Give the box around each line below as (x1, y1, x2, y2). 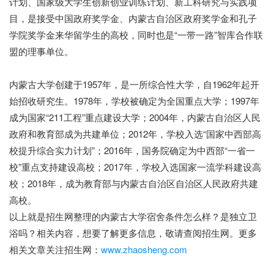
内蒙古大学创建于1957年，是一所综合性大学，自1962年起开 (9, 78, 259, 91)
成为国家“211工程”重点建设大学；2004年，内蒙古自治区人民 (9, 111, 261, 124)
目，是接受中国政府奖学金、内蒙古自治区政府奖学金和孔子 (9, 12, 257, 25)
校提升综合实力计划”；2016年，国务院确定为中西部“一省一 (9, 144, 255, 157)
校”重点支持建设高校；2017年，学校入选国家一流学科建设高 (9, 160, 261, 174)
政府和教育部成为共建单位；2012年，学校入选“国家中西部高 (9, 127, 261, 141)
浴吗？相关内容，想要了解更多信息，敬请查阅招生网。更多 (9, 226, 257, 240)
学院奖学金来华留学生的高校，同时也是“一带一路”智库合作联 (9, 28, 263, 42)
